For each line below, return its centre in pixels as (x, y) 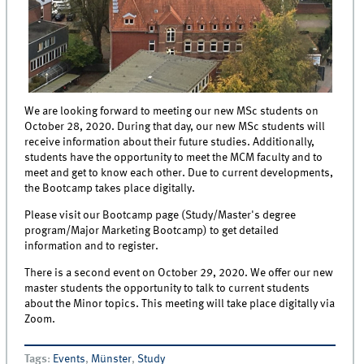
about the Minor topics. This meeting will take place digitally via (180, 304)
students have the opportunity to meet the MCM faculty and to (174, 157)
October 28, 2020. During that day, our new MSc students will (175, 126)
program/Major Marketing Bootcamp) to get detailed (152, 231)
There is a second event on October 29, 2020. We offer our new (179, 273)
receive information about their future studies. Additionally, (170, 142)
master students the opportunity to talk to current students (167, 289)
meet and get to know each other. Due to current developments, (179, 173)
